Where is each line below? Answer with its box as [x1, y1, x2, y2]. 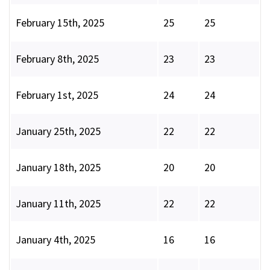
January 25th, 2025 [16, 124, 101, 139]
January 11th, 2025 [16, 196, 101, 211]
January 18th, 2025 [16, 160, 101, 175]
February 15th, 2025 [16, 16, 104, 30]
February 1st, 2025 [16, 88, 98, 102]
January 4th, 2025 [16, 233, 95, 247]
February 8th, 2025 [16, 52, 99, 66]
